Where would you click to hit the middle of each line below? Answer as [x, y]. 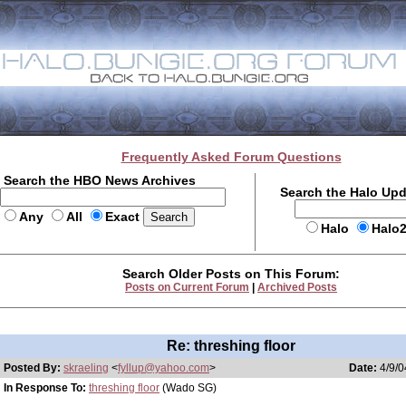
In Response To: [45, 388]
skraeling [86, 368]
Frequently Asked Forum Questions [231, 157]
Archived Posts [297, 287]
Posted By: [34, 368]
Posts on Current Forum [187, 287]
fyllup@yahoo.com [164, 368]
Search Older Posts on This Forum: [231, 274]
